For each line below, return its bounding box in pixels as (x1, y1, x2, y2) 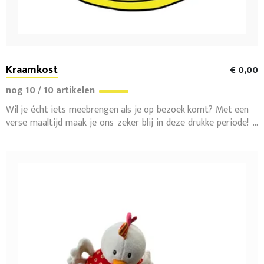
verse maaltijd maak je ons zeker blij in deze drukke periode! (6, 114, 249, 131)
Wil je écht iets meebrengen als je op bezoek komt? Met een (6, 101, 249, 118)
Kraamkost (6, 61, 58, 79)
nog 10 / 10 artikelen (6, 82, 97, 98)
